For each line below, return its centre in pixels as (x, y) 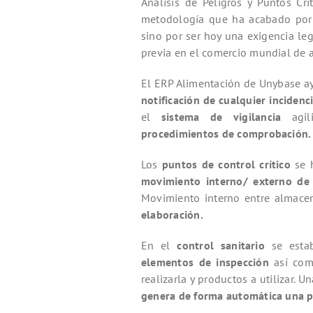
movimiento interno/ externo (217, 181)
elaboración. (172, 215)
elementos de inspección (208, 262)
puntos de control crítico (226, 165)
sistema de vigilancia (226, 117)
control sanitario (224, 246)
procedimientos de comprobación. (226, 134)
